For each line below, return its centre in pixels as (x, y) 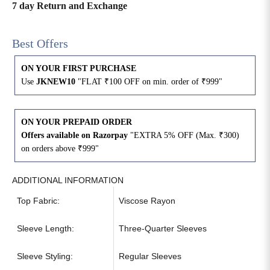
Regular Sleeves (150, 256)
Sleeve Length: (46, 228)
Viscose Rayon (147, 200)
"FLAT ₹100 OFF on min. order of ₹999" (149, 81)
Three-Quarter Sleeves (163, 228)
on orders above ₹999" (60, 148)
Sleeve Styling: (45, 256)
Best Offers (42, 43)
